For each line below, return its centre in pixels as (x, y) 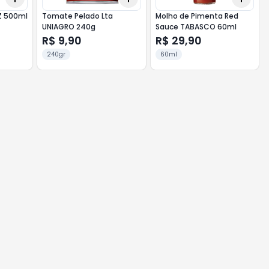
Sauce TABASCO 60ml (196, 27)
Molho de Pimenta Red (197, 16)
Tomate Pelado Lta (78, 16)
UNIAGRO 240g (69, 27)
